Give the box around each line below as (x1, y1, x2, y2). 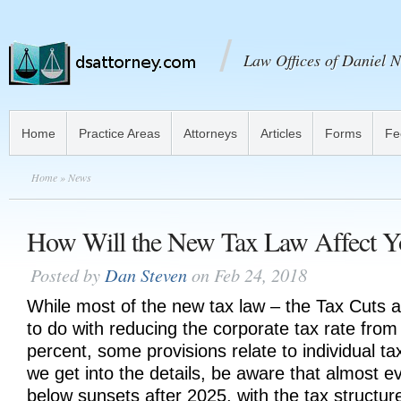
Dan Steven (105, 262, 187, 286)
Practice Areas (79, 126, 160, 141)
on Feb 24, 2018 (187, 262, 307, 286)
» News (57, 170, 91, 184)
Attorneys (183, 126, 237, 141)
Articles (260, 126, 302, 141)
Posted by (30, 262, 105, 286)
